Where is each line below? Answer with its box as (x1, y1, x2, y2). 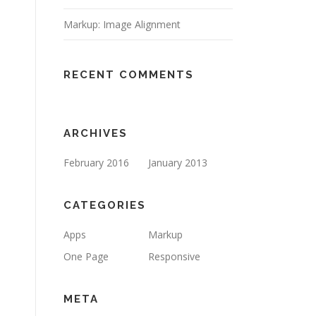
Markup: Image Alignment (63, 18, 181, 31)
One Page (63, 250, 109, 263)
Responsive (148, 250, 200, 263)
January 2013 (148, 156, 207, 169)
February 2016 (63, 156, 129, 169)
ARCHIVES (63, 127, 128, 140)
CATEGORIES (63, 199, 146, 212)
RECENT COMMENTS (63, 68, 194, 81)
